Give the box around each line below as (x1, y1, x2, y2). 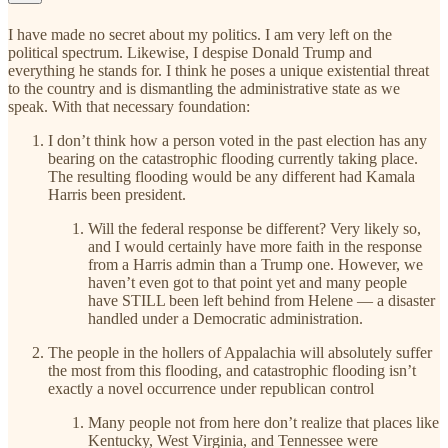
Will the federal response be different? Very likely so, (88, 219, 421, 237)
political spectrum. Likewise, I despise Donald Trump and (8, 43, 372, 61)
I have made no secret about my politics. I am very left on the (8, 25, 392, 43)
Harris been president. (48, 185, 186, 203)
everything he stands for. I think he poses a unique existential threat (8, 61, 429, 79)
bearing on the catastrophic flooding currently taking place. (48, 149, 418, 167)
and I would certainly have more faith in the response (88, 237, 422, 255)
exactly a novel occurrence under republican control (48, 379, 374, 397)
